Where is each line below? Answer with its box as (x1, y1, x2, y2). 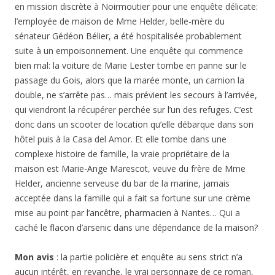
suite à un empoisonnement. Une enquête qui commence (15, 45, 243, 57)
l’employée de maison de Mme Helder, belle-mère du (15, 15, 225, 28)
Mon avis (15, 251, 54, 263)
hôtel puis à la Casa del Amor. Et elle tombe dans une (15, 133, 227, 145)
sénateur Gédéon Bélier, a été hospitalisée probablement (15, 30, 242, 42)
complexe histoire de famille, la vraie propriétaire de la (15, 148, 230, 160)
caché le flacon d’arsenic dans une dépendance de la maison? (15, 222, 258, 234)
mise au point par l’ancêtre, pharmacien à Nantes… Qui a (15, 207, 240, 219)
